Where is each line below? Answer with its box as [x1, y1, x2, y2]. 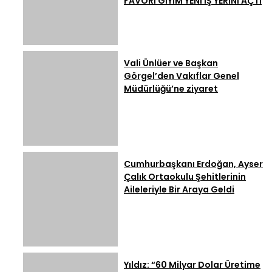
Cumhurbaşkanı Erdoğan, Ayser [124, 157, 263, 170]
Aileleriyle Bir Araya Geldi [124, 183, 234, 195]
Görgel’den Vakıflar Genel [124, 69, 239, 82]
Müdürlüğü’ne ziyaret [124, 82, 218, 95]
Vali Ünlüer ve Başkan [124, 56, 218, 69]
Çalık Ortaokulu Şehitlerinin [124, 170, 246, 183]
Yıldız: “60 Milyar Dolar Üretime [124, 258, 260, 271]
